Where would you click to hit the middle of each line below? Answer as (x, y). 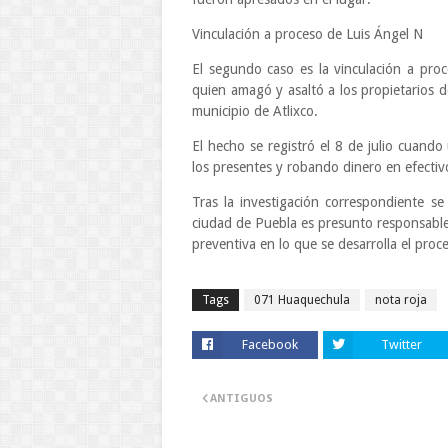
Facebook (270, 344)
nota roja (401, 300)
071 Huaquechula (302, 300)
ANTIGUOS (241, 398)
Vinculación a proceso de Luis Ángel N (307, 34)
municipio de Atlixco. (255, 111)
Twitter (401, 344)
